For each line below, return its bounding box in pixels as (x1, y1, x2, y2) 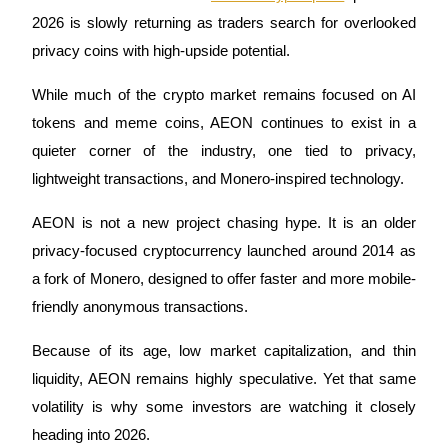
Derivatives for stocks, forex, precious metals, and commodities (48, 223, 446, 240)
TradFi (48, 189, 90, 206)
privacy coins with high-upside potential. (32, 42, 294, 59)
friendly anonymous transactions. (32, 298, 252, 315)
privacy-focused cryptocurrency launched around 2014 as (32, 242, 416, 259)
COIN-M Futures (48, 83, 158, 100)
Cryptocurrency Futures (48, 117, 198, 134)
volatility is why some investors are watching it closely (32, 398, 416, 415)
